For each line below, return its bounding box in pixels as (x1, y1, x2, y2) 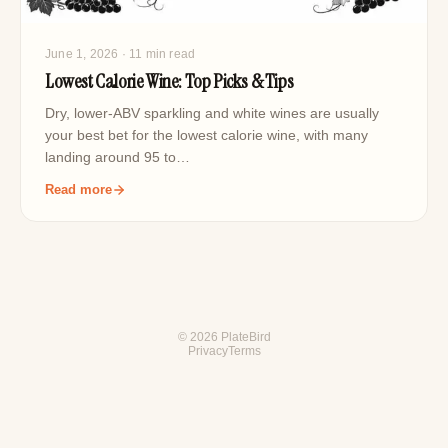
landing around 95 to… (45, 149, 190, 166)
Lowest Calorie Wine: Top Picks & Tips (45, 68, 294, 95)
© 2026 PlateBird (177, 330, 271, 345)
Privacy (187, 344, 228, 359)
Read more (45, 182, 112, 198)
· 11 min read (118, 47, 196, 62)
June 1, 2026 (45, 47, 119, 62)
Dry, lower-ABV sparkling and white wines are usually (45, 105, 379, 122)
